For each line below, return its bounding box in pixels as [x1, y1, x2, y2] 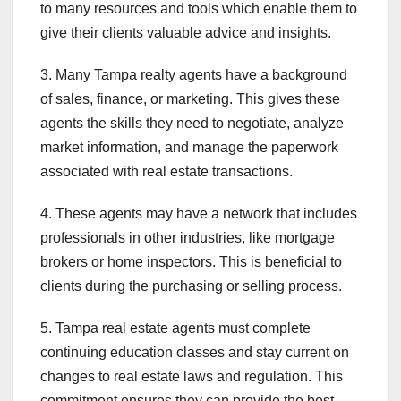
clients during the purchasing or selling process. [40, 278, 342, 294]
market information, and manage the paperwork [40, 140, 338, 156]
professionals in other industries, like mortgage [40, 230, 335, 246]
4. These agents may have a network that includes [40, 206, 357, 222]
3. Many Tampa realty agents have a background [40, 67, 347, 83]
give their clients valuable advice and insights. [40, 25, 331, 41]
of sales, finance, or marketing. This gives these [40, 91, 340, 107]
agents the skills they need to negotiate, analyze [40, 115, 344, 132]
